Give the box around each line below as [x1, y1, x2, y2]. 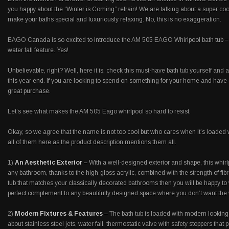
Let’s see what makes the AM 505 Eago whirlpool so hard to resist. [8, 108, 191, 115]
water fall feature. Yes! [8, 47, 68, 54]
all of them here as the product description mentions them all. [8, 139, 176, 146]
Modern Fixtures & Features [13, 210, 103, 217]
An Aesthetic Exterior [15, 159, 82, 166]
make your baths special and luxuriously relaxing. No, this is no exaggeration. [8, 16, 221, 23]
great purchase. [8, 87, 51, 95]
